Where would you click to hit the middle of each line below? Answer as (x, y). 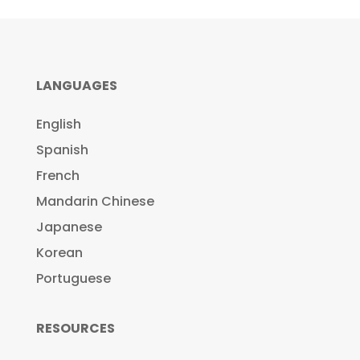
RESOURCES (75, 329)
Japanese (69, 227)
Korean (59, 253)
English (58, 125)
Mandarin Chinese (95, 202)
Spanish (62, 150)
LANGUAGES (76, 86)
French (57, 176)
